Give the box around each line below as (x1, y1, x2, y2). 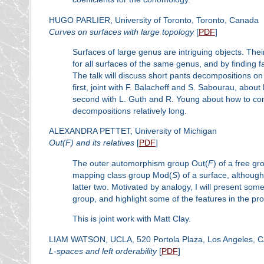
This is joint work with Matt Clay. (72, 214, 191, 224)
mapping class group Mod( (72, 170, 172, 180)
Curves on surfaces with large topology (48, 27, 194, 37)
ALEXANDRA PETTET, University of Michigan (48, 126, 217, 136)
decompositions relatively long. (72, 106, 187, 116)
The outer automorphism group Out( (72, 158, 208, 168)
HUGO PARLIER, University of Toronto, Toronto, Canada (48, 15, 259, 25)
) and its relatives (70, 138, 134, 148)
